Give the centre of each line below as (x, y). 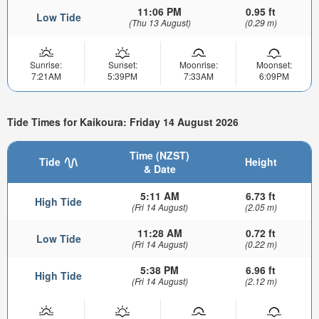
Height (261, 162)
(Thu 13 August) (159, 22)
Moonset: (274, 64)
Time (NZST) (159, 156)
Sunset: (122, 64)
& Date (159, 169)
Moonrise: (198, 64)
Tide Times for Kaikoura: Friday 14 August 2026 (123, 122)
